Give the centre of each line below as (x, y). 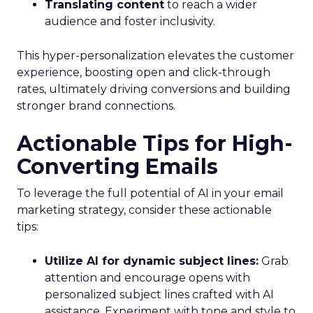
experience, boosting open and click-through (144, 72)
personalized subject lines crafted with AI (159, 294)
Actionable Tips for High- (155, 144)
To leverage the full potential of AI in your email (150, 193)
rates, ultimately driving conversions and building (154, 89)
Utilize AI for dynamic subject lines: (152, 261)
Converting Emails (117, 167)
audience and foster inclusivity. (130, 21)
